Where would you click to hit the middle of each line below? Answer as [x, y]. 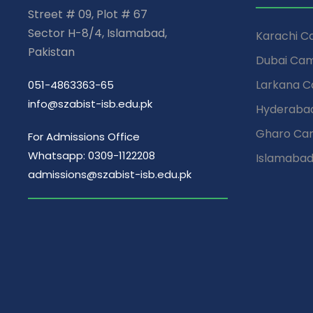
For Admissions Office [84, 136]
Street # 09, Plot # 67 [88, 14]
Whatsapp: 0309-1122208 [92, 155]
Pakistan [51, 52]
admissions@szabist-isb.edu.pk [110, 174]
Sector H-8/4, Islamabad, [97, 33]
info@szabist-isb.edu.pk [90, 103]
